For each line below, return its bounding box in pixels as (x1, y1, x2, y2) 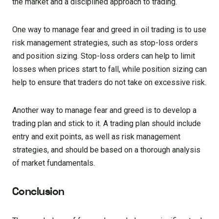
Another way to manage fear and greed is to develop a (12, 106, 197, 115)
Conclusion (12, 184, 65, 199)
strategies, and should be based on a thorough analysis (12, 145, 200, 155)
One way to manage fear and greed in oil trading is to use (12, 25, 206, 35)
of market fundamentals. (12, 158, 95, 168)
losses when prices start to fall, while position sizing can (12, 65, 207, 74)
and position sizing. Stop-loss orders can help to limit (12, 51, 195, 61)
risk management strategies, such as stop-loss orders (12, 38, 198, 48)
